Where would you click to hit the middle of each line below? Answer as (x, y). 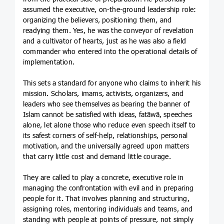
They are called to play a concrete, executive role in (103, 177)
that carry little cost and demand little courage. (97, 156)
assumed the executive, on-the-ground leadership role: (110, 9)
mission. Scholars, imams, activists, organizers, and (103, 93)
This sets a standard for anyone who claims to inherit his (112, 83)
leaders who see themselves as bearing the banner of (106, 104)
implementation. (49, 62)
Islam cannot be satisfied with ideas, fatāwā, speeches (107, 114)
